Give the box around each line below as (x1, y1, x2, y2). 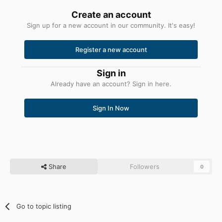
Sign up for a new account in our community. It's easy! (27, 21, 195, 29)
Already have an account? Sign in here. (51, 79, 171, 88)
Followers (130, 162, 160, 170)
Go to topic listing (16, 202, 72, 210)
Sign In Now (93, 104, 129, 112)
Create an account (71, 9, 151, 20)
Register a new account (75, 45, 147, 54)
